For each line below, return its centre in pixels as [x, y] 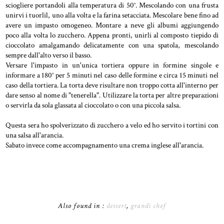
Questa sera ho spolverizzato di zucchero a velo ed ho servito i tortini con [112, 125]
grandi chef [148, 206]
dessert [116, 206]
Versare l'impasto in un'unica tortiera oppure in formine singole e [112, 65]
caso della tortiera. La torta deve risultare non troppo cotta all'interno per [112, 85]
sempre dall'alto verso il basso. [49, 55]
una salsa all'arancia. [35, 135]
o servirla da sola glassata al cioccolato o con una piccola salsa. [93, 105]
